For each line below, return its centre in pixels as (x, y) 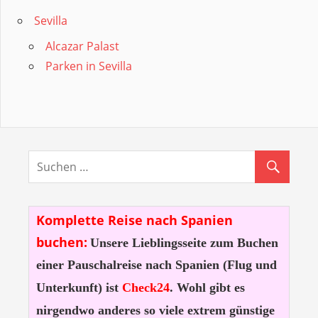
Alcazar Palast (82, 46)
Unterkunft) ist (77, 288)
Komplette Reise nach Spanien (134, 220)
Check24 (146, 288)
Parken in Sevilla (89, 66)
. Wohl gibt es (207, 288)
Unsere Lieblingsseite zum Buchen (184, 243)
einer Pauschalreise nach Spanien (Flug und (156, 265)
